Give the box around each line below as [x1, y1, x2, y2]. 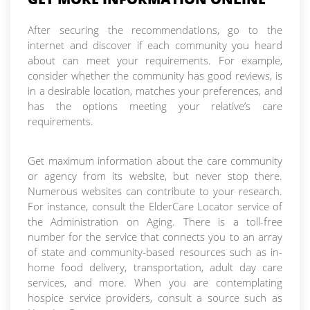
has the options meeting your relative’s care [28, 98, 282, 113]
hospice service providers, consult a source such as [28, 290, 282, 304]
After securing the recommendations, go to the [28, 22, 282, 37]
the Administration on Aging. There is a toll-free [28, 214, 282, 228]
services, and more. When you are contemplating [28, 275, 282, 289]
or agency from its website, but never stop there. [28, 168, 282, 183]
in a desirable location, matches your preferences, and [28, 83, 282, 98]
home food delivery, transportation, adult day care [28, 259, 282, 274]
